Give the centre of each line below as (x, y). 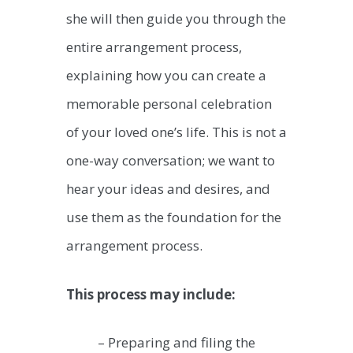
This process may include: (151, 294)
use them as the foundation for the (174, 217)
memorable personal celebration (169, 104)
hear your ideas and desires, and (168, 189)
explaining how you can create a (166, 76)
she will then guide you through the (176, 19)
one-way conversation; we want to (171, 161)
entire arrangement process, (154, 47)
